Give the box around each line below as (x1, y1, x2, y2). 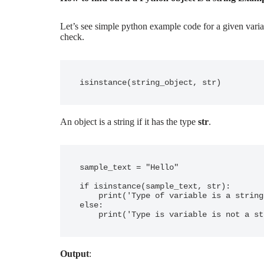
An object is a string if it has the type (60, 117, 198, 127)
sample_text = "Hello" (80, 163, 179, 172)
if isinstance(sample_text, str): (80, 181, 230, 191)
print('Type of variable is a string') (80, 191, 98, 200)
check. (60, 32, 84, 42)
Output (60, 249, 89, 259)
